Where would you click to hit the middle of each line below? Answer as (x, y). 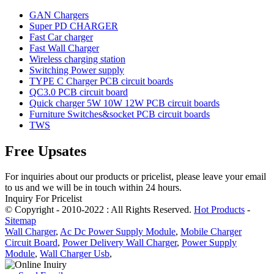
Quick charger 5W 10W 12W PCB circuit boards (124, 103)
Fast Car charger (61, 37)
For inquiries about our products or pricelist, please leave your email (135, 177)
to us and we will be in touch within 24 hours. (93, 188)
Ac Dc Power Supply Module (118, 232)
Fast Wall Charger (64, 48)
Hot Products (219, 210)
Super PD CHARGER (74, 26)
